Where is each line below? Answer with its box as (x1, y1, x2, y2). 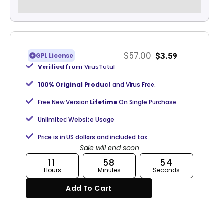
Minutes (98, 166, 121, 175)
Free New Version (37, 98, 88, 107)
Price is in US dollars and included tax (37, 133, 147, 142)
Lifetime (88, 98, 119, 107)
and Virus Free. (112, 80, 156, 89)
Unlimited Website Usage (37, 115, 114, 124)
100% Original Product (37, 80, 112, 89)
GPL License (36, 51, 73, 60)
